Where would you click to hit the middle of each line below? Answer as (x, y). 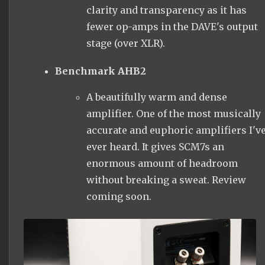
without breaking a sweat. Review (166, 180)
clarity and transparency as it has (166, 10)
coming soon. (119, 197)
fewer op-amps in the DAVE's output (172, 26)
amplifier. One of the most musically (173, 114)
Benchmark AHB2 (100, 71)
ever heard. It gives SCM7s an (155, 147)
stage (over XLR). (125, 43)
